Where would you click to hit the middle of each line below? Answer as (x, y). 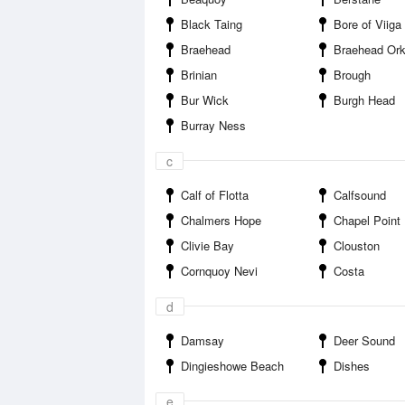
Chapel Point (367, 220)
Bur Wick (205, 100)
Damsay (202, 340)
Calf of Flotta (215, 195)
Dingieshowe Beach (232, 366)
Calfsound (360, 195)
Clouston (357, 245)
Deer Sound (364, 340)
